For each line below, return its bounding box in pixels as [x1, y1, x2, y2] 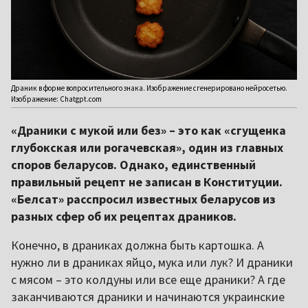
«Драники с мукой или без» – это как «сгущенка [11, 122, 286, 139]
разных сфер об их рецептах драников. [11, 208, 236, 225]
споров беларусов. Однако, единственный [11, 157, 256, 173]
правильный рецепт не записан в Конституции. [11, 174, 283, 190]
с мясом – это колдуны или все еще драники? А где [11, 272, 285, 288]
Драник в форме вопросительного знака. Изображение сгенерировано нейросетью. [11, 83, 287, 93]
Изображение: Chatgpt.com [11, 94, 102, 104]
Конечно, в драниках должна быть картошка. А [11, 237, 264, 254]
